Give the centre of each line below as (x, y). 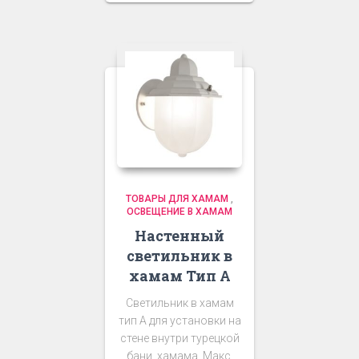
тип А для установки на (179, 320)
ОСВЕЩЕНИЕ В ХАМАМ (179, 211)
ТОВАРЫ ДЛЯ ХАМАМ (177, 198)
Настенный (179, 235)
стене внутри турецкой (179, 338)
